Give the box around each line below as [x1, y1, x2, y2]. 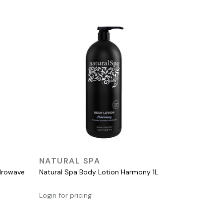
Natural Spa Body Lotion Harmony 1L [39, 167, 158, 176]
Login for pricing [39, 190, 92, 200]
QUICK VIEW [83, 153, 121, 162]
